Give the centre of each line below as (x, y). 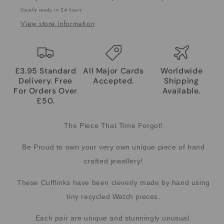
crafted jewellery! (113, 161)
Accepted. (113, 80)
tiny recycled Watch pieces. (113, 196)
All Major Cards (113, 70)
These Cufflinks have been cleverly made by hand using (113, 182)
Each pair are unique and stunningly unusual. (113, 218)
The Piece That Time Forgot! (113, 125)
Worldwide (181, 70)
